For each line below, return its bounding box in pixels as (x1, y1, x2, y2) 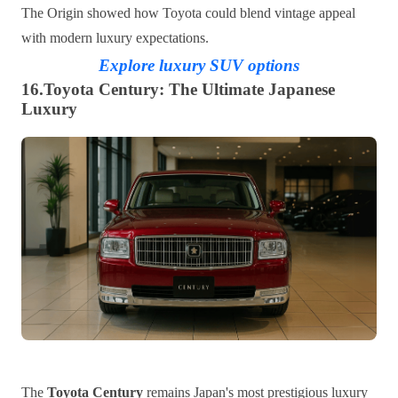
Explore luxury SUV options (99, 56, 299, 76)
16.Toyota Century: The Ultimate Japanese (21, 80, 335, 99)
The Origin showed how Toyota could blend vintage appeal (21, 5, 355, 21)
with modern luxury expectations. (21, 30, 209, 46)
